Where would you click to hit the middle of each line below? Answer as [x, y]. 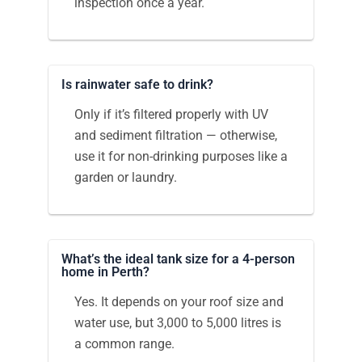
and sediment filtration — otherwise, [176, 135]
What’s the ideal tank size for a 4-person [178, 259]
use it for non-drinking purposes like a [181, 156]
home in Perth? [105, 271]
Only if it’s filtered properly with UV [171, 114]
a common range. [124, 343]
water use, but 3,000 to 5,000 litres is [178, 322]
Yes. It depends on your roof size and [179, 301]
